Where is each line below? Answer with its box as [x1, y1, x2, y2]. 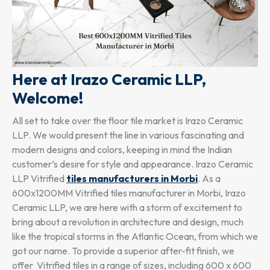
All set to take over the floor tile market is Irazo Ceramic [12, 115, 243, 127]
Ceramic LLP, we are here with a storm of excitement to [12, 201, 242, 214]
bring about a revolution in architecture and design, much [12, 216, 243, 228]
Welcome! [12, 88, 83, 108]
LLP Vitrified [12, 172, 66, 185]
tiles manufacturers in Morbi [66, 172, 198, 185]
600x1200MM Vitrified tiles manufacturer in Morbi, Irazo [12, 187, 246, 199]
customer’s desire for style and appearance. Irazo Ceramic [12, 158, 253, 171]
